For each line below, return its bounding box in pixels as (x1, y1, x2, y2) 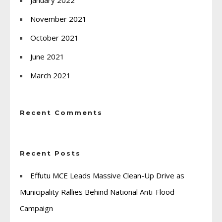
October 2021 (30, 32, 79, 43)
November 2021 (30, 13, 87, 24)
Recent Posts (20, 149, 81, 157)
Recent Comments (20, 108, 103, 116)
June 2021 (30, 51, 64, 61)
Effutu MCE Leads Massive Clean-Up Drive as (30, 170, 184, 180)
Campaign (20, 203, 53, 213)
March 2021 (30, 70, 71, 80)
